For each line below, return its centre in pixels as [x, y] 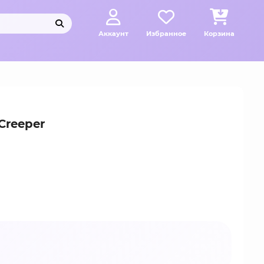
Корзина [219, 34]
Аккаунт [113, 34]
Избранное [166, 34]
